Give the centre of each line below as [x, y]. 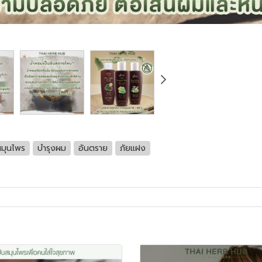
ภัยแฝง [133, 148]
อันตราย [93, 148]
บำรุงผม [52, 148]
